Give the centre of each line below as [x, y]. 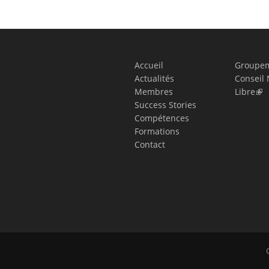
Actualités [154, 78]
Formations [157, 131]
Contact [150, 144]
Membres [153, 92]
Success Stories [165, 105]
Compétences [162, 118]
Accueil [149, 65]
